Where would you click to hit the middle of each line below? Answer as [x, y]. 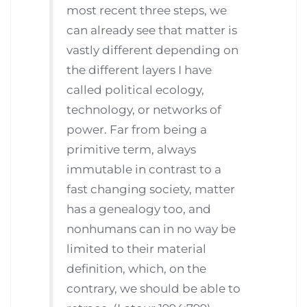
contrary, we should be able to [154, 289]
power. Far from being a [137, 130]
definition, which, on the [137, 269]
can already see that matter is [152, 30]
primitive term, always [132, 150]
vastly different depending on [153, 50]
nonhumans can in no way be [151, 229]
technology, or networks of [144, 110]
